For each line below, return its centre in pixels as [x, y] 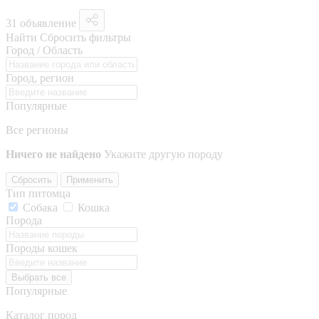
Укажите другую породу [163, 154]
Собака [40, 207]
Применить [90, 179]
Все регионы [37, 130]
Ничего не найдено [53, 154]
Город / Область [44, 50]
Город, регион [40, 78]
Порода [24, 220]
